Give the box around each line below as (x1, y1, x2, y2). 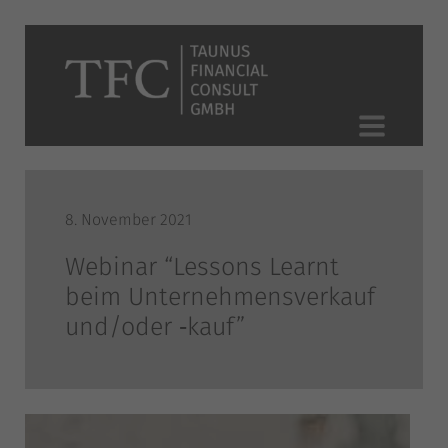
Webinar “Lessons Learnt (64, 252, 339, 282)
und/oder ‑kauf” (64, 312, 245, 342)
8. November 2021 (64, 210, 192, 229)
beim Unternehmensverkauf (64, 282, 375, 312)
